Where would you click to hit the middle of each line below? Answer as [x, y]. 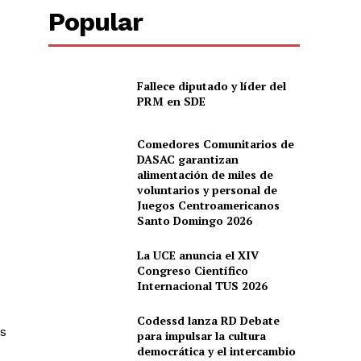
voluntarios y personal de [207, 189]
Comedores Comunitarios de [215, 143]
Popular [96, 22]
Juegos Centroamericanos [208, 205]
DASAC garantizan [187, 159]
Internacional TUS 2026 [202, 285]
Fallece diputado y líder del [211, 85]
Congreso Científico [192, 270]
